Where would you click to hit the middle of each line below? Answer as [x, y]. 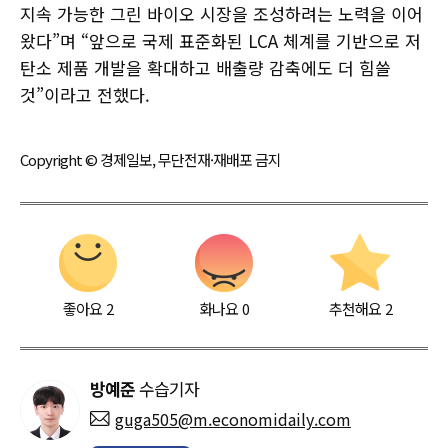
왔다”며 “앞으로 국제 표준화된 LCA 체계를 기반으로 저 [220, 40]
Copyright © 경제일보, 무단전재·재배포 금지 [150, 159]
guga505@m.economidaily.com [233, 418]
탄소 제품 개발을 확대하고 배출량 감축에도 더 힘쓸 [205, 67]
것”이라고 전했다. [85, 94]
